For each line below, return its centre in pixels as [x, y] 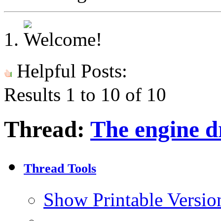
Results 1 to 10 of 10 [85, 94]
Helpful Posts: [70, 71]
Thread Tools [60, 169]
